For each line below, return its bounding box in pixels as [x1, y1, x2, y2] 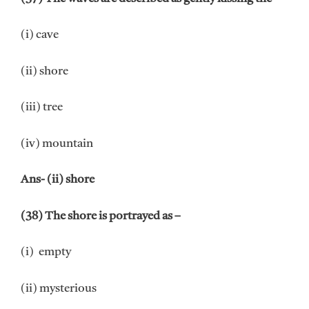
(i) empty [21, 246, 71, 259]
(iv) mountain [21, 137, 93, 150]
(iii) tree [21, 101, 63, 114]
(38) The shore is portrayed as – [21, 210, 181, 222]
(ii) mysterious [21, 282, 97, 295]
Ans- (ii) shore [21, 174, 94, 186]
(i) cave [21, 29, 59, 41]
